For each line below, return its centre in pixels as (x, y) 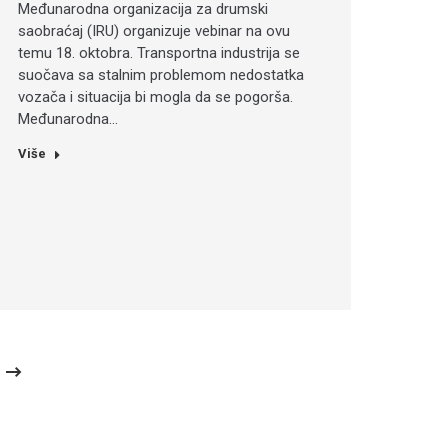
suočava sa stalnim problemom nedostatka (160, 75)
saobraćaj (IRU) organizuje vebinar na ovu (153, 31)
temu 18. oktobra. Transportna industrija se (158, 53)
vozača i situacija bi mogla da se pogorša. (155, 97)
